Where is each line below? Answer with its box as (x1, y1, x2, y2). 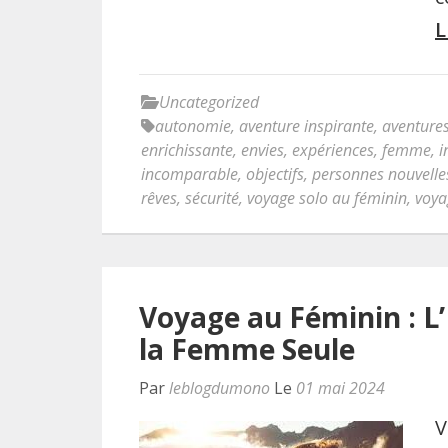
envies (241, 139, 284, 161)
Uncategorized (159, 91, 259, 113)
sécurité (185, 187, 239, 209)
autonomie (155, 115, 231, 137)
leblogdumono (169, 377, 270, 399)
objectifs (246, 163, 304, 185)
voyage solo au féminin (247, 187, 407, 209)
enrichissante (141, 139, 233, 161)
